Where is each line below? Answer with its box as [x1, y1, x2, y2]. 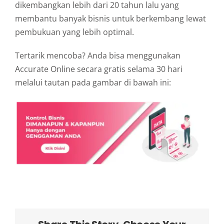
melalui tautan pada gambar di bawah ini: [14, 77, 171, 88]
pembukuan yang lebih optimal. [14, 26, 134, 38]
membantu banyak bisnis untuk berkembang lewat [14, 13, 206, 24]
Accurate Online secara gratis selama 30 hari [14, 63, 182, 75]
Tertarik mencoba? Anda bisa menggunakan [14, 50, 180, 61]
